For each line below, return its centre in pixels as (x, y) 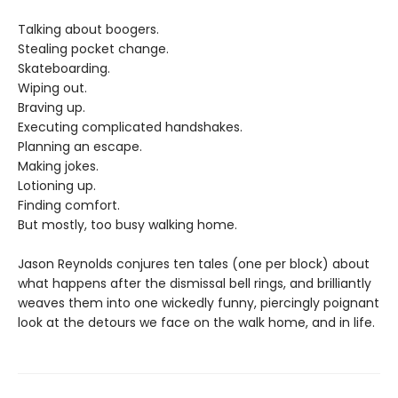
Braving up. (52, 107)
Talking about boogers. (88, 29)
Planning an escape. (80, 146)
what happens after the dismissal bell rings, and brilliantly (195, 283)
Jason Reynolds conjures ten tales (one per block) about (194, 263)
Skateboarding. (64, 68)
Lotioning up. (57, 185)
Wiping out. (52, 88)
